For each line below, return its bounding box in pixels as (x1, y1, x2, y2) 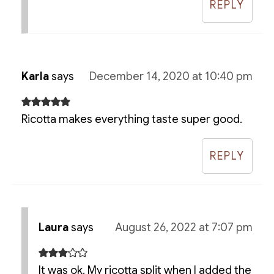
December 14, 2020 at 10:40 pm (89, 70, 253, 84)
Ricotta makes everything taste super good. (21, 113, 242, 127)
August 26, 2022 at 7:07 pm (115, 221, 253, 235)
